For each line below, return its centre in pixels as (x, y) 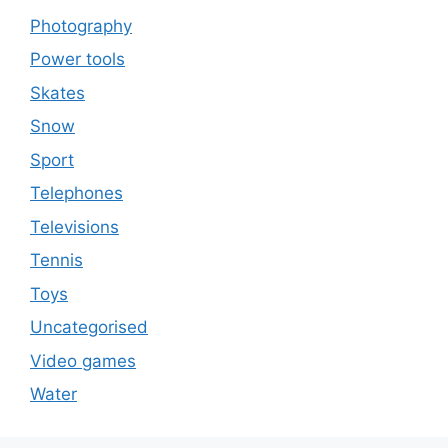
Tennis (56, 260)
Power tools (77, 59)
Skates (57, 92)
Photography (81, 25)
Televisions (74, 226)
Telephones (76, 193)
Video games (83, 360)
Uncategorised (89, 327)
